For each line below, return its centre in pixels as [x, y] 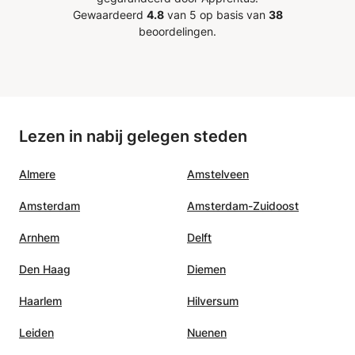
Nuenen [207, 332]
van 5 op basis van [216, 14]
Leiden [36, 332]
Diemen [206, 269]
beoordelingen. [177, 31]
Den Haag [45, 269]
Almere [37, 174]
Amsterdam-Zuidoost [243, 205]
